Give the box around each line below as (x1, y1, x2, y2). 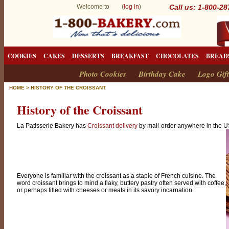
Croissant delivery (87, 122, 138, 129)
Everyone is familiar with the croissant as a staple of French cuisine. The (17, 172, 216, 179)
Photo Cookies (79, 68, 126, 79)
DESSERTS (72, 52, 104, 60)
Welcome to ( (77, 3, 124, 10)
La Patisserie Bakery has (17, 122, 87, 129)
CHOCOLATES (156, 52, 199, 60)
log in (124, 3, 139, 10)
